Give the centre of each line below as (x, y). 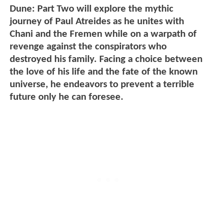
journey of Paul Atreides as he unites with (97, 21)
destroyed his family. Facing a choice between (106, 59)
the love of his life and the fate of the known (104, 72)
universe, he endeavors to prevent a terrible (102, 84)
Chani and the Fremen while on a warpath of (103, 34)
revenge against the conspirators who (88, 46)
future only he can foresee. (67, 97)
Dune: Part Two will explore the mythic (92, 9)
